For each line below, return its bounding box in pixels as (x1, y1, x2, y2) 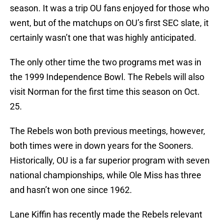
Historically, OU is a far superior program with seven (10, 155, 210, 166)
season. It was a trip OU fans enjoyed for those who (10, 3, 209, 14)
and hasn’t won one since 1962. (10, 185, 132, 195)
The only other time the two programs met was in (10, 57, 201, 68)
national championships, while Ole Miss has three (10, 170, 201, 181)
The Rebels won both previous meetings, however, (10, 126, 205, 137)
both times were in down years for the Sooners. (10, 140, 193, 151)
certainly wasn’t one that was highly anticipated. (10, 32, 196, 43)
